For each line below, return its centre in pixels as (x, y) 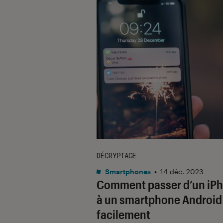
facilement (123, 214)
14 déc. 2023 (182, 171)
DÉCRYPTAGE (116, 155)
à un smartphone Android (159, 199)
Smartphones (127, 171)
